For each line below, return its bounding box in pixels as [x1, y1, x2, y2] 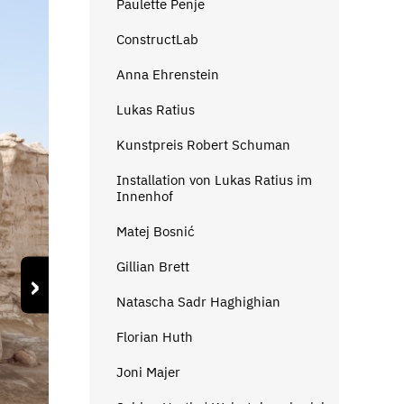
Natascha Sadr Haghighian [115, 292, 280, 310]
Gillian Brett [115, 257, 189, 275]
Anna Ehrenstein [115, 65, 219, 83]
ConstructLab [115, 30, 198, 48]
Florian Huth [115, 327, 193, 345]
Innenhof [115, 187, 173, 205]
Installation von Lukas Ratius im [115, 170, 312, 188]
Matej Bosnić [115, 222, 195, 240]
